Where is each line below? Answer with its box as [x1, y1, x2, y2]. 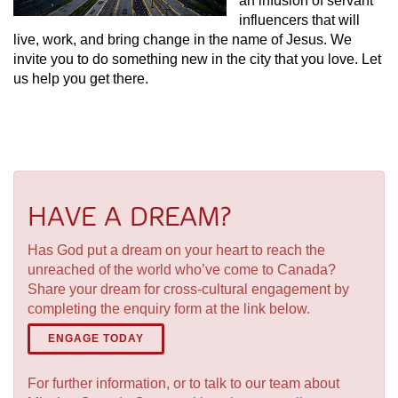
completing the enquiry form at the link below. [28, 301, 310, 316]
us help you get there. [13, 71, 148, 86]
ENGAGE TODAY [48, 332, 144, 345]
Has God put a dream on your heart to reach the [28, 243, 325, 258]
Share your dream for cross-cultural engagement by [28, 282, 349, 297]
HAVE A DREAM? [28, 202, 232, 232]
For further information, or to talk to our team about [28, 376, 339, 391]
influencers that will [239, 12, 360, 28]
